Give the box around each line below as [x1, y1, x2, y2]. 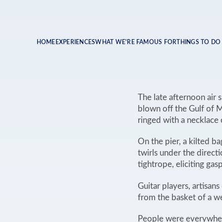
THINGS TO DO [176, 39, 221, 46]
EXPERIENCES [55, 39, 96, 46]
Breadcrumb [36, 40, 141, 59]
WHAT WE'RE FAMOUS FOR [95, 39, 177, 46]
